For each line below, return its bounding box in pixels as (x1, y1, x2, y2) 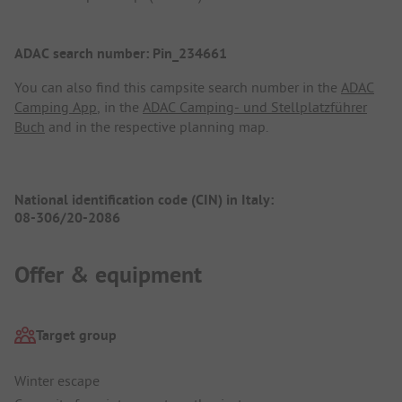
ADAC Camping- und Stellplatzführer (143, 98, 367, 117)
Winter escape (14, 371, 100, 390)
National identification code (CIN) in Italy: (14, 190, 277, 210)
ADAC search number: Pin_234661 (14, 44, 227, 64)
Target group (36, 325, 117, 345)
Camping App (14, 98, 97, 117)
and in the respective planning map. (45, 118, 268, 136)
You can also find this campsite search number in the (14, 78, 341, 97)
